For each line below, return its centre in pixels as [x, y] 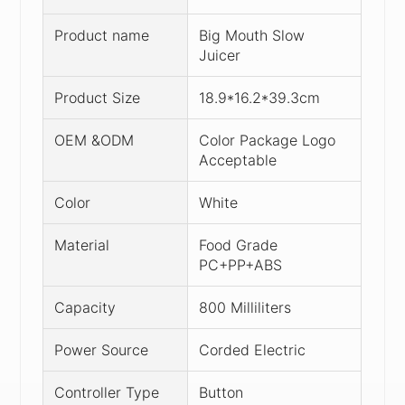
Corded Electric [253, 349]
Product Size [98, 97]
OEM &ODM [94, 140]
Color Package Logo [268, 140]
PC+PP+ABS [241, 264]
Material [82, 245]
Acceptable [238, 160]
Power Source [102, 349]
